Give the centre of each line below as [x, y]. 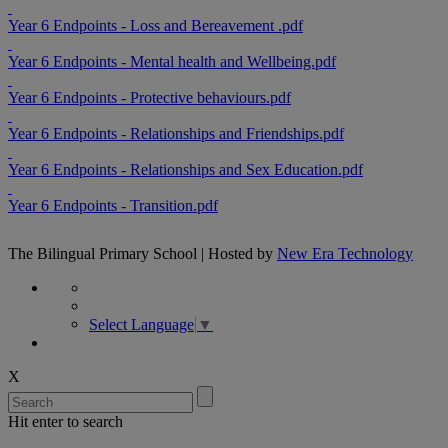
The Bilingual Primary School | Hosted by [142, 253]
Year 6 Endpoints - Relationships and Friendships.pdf [176, 133]
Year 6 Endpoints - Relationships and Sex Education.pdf [185, 169]
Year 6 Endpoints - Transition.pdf [113, 205]
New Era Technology [345, 253]
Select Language [141, 325]
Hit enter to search [65, 422]
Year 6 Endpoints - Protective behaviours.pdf [149, 97]
